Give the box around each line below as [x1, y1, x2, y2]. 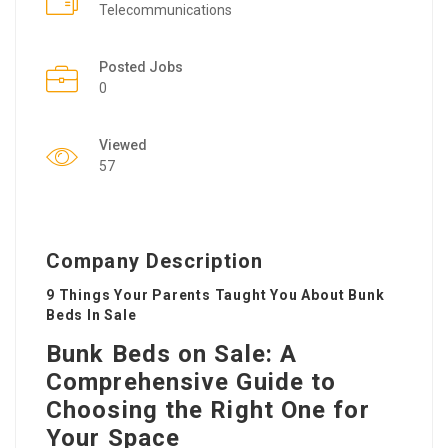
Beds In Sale [46, 306, 137, 323]
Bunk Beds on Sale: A [46, 339, 298, 368]
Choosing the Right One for [46, 395, 370, 424]
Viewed [99, 136, 147, 153]
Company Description [46, 248, 263, 273]
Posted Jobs [99, 58, 183, 75]
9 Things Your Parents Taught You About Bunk [46, 286, 385, 303]
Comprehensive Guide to [46, 367, 337, 396]
